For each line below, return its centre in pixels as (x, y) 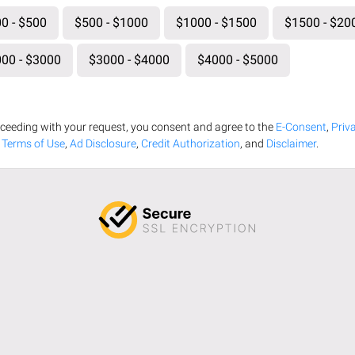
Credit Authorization (191, 143)
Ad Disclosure (103, 143)
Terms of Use (33, 143)
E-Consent (301, 126)
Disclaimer (291, 143)
